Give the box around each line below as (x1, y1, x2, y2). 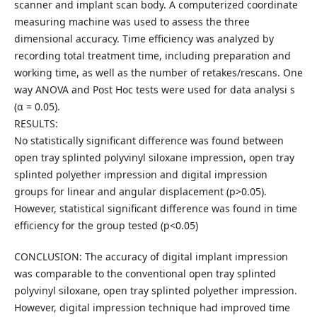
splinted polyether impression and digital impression (13, 168, 267, 181)
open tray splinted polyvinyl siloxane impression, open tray (13, 151, 294, 164)
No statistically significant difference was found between (13, 134, 284, 147)
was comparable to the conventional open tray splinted (13, 267, 276, 281)
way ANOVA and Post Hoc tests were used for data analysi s (13, 83, 295, 96)
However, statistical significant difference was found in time (13, 202, 297, 215)
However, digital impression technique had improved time (13, 301, 290, 315)
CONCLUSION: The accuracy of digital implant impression (13, 250, 288, 264)
